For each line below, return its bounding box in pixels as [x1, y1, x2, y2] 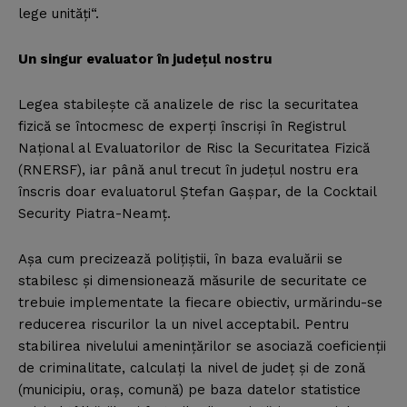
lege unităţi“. [18, 5, 99, 23]
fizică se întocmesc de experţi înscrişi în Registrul [18, 118, 345, 135]
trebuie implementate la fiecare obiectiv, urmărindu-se [18, 294, 382, 312]
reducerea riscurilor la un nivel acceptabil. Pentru [18, 316, 349, 333]
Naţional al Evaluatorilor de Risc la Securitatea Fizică [18, 140, 370, 157]
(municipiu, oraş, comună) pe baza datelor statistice [18, 382, 361, 399]
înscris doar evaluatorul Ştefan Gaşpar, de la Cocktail [18, 184, 376, 201]
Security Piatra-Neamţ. [18, 205, 171, 223]
